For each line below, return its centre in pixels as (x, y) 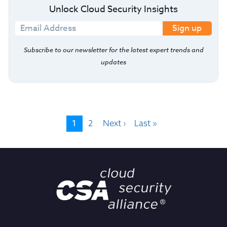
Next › (114, 123)
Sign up (187, 28)
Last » (145, 123)
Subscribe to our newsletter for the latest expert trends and (113, 49)
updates (113, 62)
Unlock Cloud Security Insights (113, 9)
